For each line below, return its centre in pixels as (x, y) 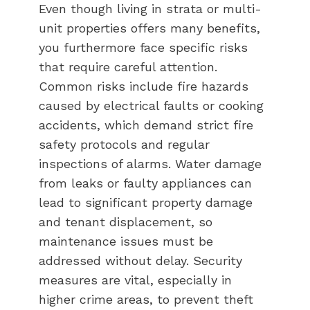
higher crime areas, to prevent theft (146, 299)
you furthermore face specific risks (143, 47)
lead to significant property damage (146, 202)
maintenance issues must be (126, 241)
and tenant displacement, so (126, 221)
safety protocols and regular (124, 144)
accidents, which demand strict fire (146, 125)
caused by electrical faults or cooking (151, 105)
